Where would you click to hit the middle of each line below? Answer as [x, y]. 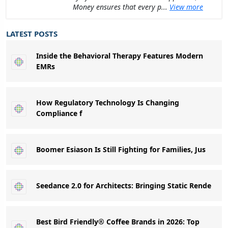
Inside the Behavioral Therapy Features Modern [120, 55]
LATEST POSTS [32, 33]
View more [186, 7]
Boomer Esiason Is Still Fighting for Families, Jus [121, 149]
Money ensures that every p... [121, 7]
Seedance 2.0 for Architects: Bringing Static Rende [124, 185]
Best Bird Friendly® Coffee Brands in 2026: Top [118, 221]
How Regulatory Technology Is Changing [108, 102]
